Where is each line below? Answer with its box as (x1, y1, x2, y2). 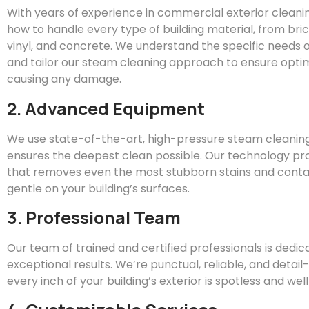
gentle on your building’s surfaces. (7, 180, 190, 197)
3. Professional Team (7, 205, 181, 230)
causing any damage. (7, 71, 121, 88)
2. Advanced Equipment (7, 96, 205, 121)
